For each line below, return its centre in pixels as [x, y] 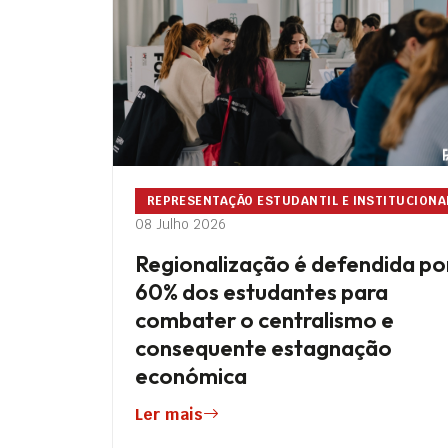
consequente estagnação [264, 347]
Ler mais [169, 414]
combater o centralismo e [265, 319]
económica [191, 375]
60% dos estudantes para [262, 291]
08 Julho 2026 [181, 223]
